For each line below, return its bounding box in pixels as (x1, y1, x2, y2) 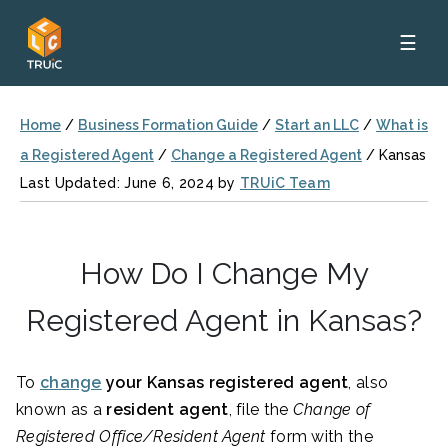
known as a (16, 400, 107, 419)
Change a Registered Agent (171, 147, 362, 163)
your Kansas (101, 373, 205, 392)
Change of (292, 400, 371, 419)
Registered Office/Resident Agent (16, 427, 270, 446)
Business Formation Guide (78, 117, 258, 133)
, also (348, 373, 389, 392)
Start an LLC (275, 117, 359, 133)
